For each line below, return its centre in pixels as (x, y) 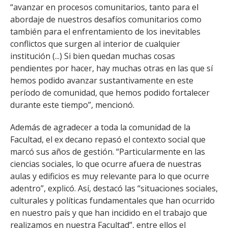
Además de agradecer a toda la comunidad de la (100, 127)
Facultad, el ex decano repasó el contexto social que (108, 139)
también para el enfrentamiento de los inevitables (105, 31)
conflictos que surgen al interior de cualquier (95, 44)
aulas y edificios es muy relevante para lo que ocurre (110, 176)
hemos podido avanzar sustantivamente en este (102, 80)
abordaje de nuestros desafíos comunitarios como (106, 19)
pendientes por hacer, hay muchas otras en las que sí (111, 68)
